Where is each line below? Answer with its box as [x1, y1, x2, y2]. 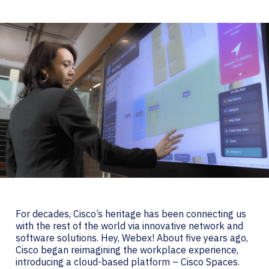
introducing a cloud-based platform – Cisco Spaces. [16, 255, 240, 268]
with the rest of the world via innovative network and [16, 219, 243, 232]
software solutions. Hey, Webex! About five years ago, [16, 231, 248, 244]
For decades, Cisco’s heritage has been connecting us [16, 207, 246, 220]
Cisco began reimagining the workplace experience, [16, 243, 238, 256]
